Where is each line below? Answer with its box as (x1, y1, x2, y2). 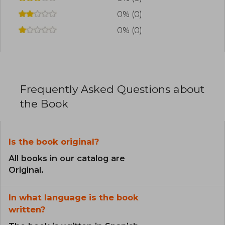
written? (9, 204, 45, 215)
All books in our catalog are (9, 153, 125, 164)
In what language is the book (9, 192, 139, 203)
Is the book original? (9, 137, 99, 147)
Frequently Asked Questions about (20, 83, 204, 96)
